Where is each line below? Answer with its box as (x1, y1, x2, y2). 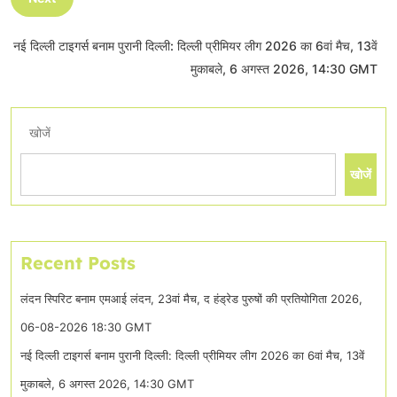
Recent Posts (20, 251, 136, 274)
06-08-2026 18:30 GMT (20, 319, 152, 334)
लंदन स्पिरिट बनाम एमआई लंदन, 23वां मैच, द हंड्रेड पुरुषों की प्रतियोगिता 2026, (20, 291, 362, 306)
